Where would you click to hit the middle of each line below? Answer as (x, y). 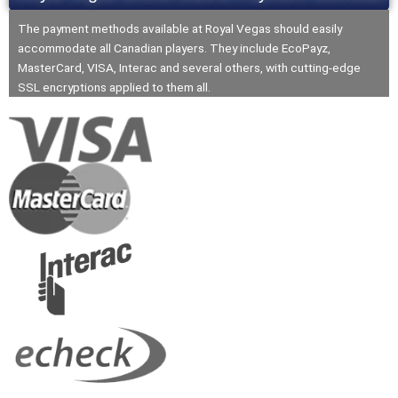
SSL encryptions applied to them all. (114, 87)
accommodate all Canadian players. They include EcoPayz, (174, 48)
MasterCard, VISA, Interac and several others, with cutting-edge (189, 67)
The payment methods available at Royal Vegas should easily (180, 28)
